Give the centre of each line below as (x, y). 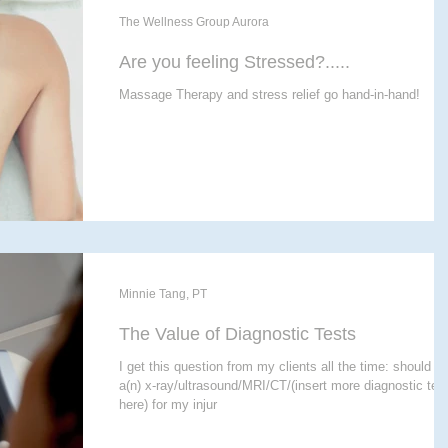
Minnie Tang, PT (163, 293)
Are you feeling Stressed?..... (234, 62)
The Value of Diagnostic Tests (237, 333)
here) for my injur (168, 404)
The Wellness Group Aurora (194, 22)
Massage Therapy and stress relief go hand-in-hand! (269, 95)
